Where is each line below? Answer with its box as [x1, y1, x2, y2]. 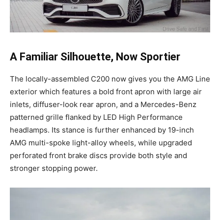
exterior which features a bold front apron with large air [10, 86, 202, 96]
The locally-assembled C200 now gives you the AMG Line [10, 74, 210, 83]
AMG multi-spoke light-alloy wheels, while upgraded [10, 137, 192, 147]
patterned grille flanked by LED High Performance [10, 112, 183, 122]
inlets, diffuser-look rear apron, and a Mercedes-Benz [10, 99, 196, 109]
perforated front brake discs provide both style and [10, 150, 187, 160]
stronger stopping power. [10, 163, 98, 173]
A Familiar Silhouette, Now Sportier [10, 50, 180, 63]
